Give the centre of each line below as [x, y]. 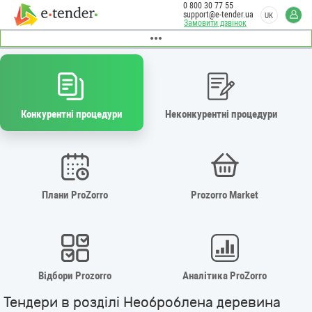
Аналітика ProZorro [225, 275]
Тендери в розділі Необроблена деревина [142, 302]
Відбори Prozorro [75, 275]
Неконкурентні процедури [222, 114]
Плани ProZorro [75, 195]
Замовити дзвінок [215, 23]
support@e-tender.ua [218, 15]
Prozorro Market [225, 195]
